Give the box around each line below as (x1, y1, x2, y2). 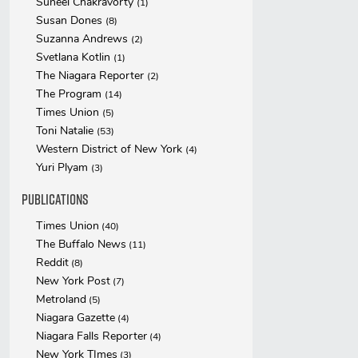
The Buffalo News (36, 237, 126, 252)
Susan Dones (36, 13, 105, 28)
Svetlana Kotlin (36, 50, 113, 65)
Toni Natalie (36, 123, 97, 138)
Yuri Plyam (36, 160, 91, 175)
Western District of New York (36, 141, 185, 157)
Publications (22, 189, 89, 209)
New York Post (36, 273, 110, 288)
